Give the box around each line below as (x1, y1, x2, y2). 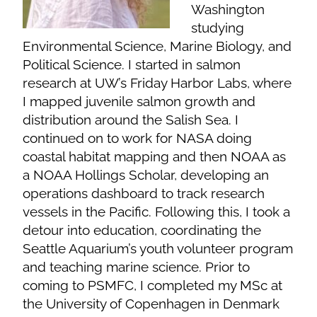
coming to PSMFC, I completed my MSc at (23, 277, 283, 293)
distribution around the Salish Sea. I (23, 111, 239, 127)
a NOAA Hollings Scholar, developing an (23, 166, 270, 183)
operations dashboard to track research (23, 185, 265, 201)
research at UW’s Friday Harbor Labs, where (23, 74, 292, 91)
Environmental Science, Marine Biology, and (23, 38, 292, 54)
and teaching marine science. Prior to (23, 258, 250, 275)
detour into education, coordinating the (23, 221, 262, 238)
